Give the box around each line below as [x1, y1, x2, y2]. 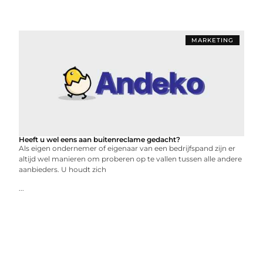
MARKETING [191, 36, 234, 44]
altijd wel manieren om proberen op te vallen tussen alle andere [19, 154, 242, 163]
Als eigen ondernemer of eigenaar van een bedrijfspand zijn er [19, 144, 236, 153]
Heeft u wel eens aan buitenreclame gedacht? [19, 135, 181, 144]
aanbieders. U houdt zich [19, 165, 107, 174]
